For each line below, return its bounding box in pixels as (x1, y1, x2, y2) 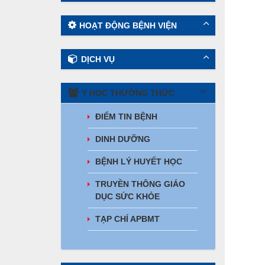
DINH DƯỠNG (95, 134, 150, 144)
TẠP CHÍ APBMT (95, 214, 160, 224)
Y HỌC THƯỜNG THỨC (82, 88, 174, 98)
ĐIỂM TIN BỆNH (95, 112, 157, 121)
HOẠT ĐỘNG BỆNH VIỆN (79, 21, 177, 30)
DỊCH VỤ (81, 54, 115, 64)
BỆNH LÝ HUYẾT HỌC (95, 157, 182, 166)
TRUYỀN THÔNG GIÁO (95, 179, 185, 189)
